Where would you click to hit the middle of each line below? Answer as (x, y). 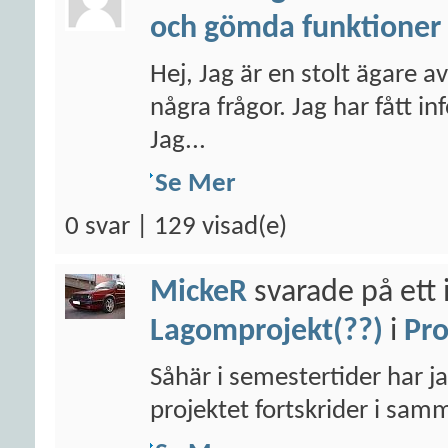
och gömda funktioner (295, 29)
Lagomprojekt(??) (266, 332)
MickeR (198, 293)
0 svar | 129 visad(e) (176, 227)
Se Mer (195, 184)
